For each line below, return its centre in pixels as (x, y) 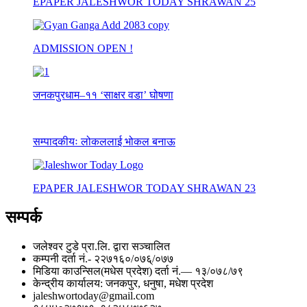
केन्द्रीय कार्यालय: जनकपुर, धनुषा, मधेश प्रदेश (123, 283)
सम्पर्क (24, 217)
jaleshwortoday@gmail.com (94, 295)
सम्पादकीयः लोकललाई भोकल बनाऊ (104, 141)
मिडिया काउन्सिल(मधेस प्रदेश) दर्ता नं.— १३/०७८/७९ (138, 271)
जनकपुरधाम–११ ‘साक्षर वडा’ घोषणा (103, 95)
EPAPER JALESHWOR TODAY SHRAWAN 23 (144, 188)
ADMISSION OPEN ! (83, 48)
